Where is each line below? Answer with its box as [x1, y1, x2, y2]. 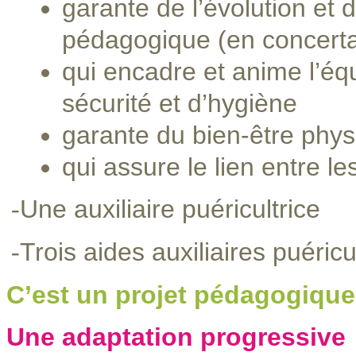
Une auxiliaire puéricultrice [20, 195, 320, 223]
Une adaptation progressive [6, 323, 346, 351]
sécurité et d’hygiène [62, 89, 297, 118]
